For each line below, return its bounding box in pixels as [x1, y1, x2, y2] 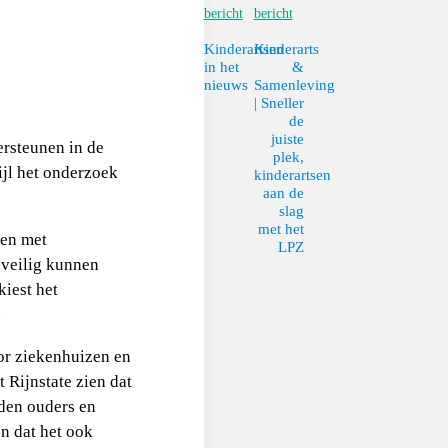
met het [257, 220, 304, 238]
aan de [262, 184, 304, 202]
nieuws [203, 76, 248, 94]
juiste [270, 130, 304, 148]
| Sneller [253, 94, 304, 112]
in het [203, 58, 239, 76]
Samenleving [253, 76, 335, 94]
